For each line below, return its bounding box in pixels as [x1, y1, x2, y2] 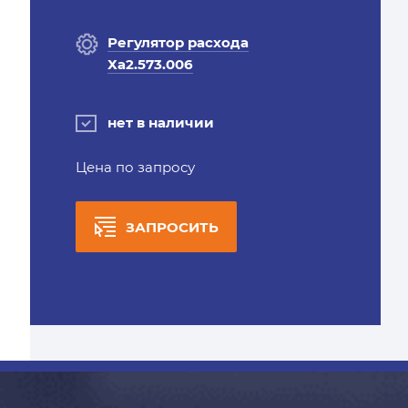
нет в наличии [107, 114, 214, 131]
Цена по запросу [75, 158, 195, 176]
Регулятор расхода [107, 34, 249, 51]
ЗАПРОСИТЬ [125, 219, 219, 236]
